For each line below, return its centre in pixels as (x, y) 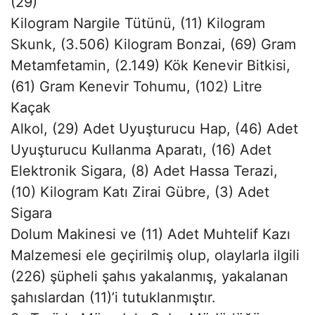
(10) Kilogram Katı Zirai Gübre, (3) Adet (140, 192)
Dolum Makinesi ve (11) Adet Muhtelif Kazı (150, 234)
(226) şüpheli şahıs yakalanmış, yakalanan (149, 276)
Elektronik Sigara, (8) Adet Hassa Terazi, (144, 171)
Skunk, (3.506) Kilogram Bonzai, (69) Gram (153, 44)
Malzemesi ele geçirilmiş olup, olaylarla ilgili (155, 255)
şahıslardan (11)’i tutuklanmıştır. (113, 297)
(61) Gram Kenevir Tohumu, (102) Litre (136, 86)
